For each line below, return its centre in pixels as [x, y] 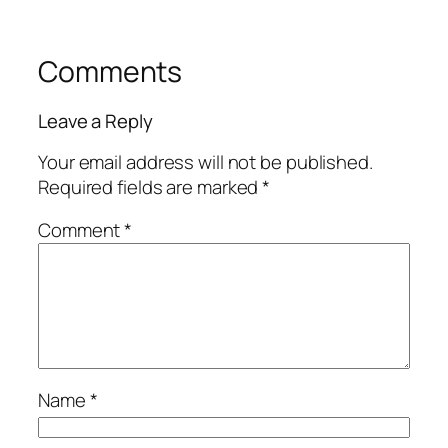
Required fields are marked [150, 186]
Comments [110, 71]
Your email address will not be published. [205, 161]
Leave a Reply [95, 121]
